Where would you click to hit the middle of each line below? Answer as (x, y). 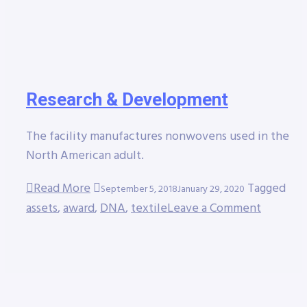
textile (149, 209)
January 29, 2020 (211, 190)
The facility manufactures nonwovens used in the (158, 137)
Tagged (267, 189)
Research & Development (127, 100)
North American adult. (85, 156)
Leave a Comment (214, 209)
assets (42, 209)
